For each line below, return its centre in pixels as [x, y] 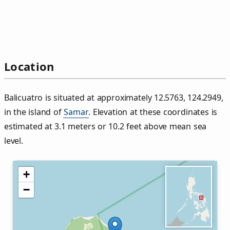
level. [14, 141]
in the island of [34, 112]
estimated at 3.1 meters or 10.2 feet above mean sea [106, 127]
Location [29, 66]
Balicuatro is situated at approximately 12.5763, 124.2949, [114, 98]
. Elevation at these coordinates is [153, 112]
